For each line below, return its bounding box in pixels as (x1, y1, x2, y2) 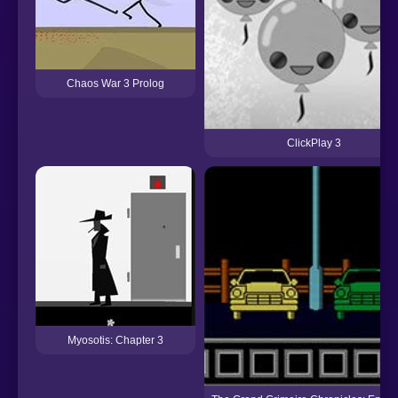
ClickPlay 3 (287, 137, 341, 150)
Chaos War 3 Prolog (67, 77, 164, 91)
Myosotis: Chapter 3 (68, 334, 163, 347)
